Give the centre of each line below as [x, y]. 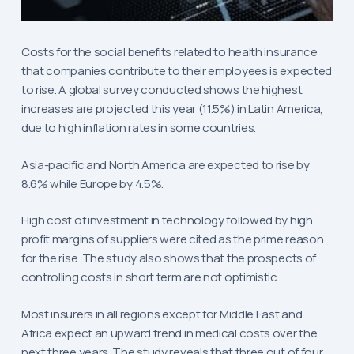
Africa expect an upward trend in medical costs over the [169, 333]
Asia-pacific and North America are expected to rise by [165, 164]
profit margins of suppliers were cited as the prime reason [172, 239]
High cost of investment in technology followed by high [167, 220]
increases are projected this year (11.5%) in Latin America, [172, 109]
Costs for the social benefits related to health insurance [169, 52]
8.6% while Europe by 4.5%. [92, 183]
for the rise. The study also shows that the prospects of [169, 258]
